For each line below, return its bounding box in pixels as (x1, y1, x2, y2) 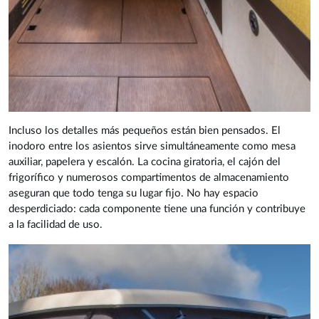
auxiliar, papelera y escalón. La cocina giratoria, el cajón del (9, 157, 281, 168)
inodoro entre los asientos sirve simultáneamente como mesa (9, 141, 296, 152)
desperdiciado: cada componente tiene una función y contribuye (9, 204, 305, 215)
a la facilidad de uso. (9, 219, 103, 231)
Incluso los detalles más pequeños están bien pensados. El (9, 125, 281, 137)
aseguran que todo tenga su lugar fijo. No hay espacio (9, 188, 258, 199)
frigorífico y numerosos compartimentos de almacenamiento (9, 172, 289, 184)
